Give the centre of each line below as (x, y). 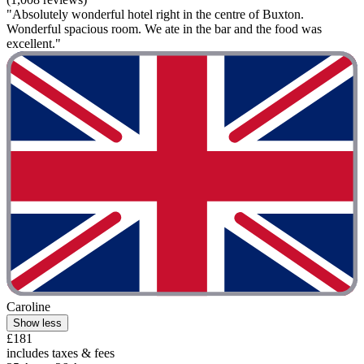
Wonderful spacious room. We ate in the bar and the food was (164, 28)
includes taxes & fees (61, 353)
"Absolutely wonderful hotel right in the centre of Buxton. (155, 14)
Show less (37, 323)
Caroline (28, 307)
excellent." (34, 43)
